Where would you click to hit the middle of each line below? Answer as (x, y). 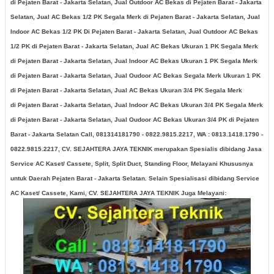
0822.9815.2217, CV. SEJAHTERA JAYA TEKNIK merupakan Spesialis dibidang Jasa (136, 149)
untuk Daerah (31, 178)
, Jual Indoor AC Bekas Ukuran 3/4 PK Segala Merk (187, 105)
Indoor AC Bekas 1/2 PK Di (51, 31)
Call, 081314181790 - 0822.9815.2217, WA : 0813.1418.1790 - (171, 134)
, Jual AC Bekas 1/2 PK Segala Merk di (92, 17)
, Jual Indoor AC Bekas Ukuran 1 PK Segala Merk (184, 61)
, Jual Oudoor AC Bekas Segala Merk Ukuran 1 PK (186, 75)
